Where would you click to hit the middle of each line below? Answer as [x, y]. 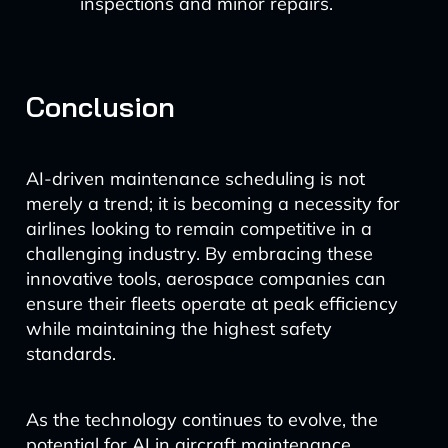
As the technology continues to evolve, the [201, 419]
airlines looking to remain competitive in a [198, 228]
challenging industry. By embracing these [199, 253]
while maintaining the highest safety [178, 328]
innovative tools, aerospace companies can [205, 278]
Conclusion [100, 106]
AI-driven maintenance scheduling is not [195, 178]
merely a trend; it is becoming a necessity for [212, 203]
